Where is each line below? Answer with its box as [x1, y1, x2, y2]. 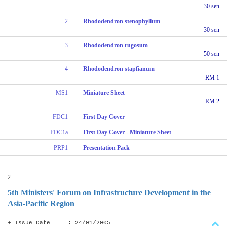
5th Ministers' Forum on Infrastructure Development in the [8, 187, 211, 197]
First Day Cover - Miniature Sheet [83, 128, 172, 136]
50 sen [204, 50, 219, 57]
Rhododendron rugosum [83, 41, 148, 49]
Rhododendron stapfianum [83, 65, 155, 72]
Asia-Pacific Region [8, 199, 74, 208]
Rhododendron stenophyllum [83, 17, 161, 25]
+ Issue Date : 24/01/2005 [8, 219, 110, 226]
